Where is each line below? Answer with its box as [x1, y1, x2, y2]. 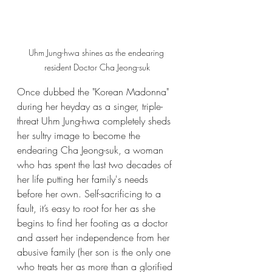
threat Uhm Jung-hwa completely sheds [17, 114, 174, 128]
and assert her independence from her [17, 231, 172, 245]
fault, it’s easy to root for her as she [17, 202, 158, 216]
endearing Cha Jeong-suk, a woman [17, 143, 166, 157]
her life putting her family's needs [17, 172, 151, 186]
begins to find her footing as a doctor [17, 216, 171, 230]
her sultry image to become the [17, 129, 143, 143]
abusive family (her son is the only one [17, 245, 174, 259]
